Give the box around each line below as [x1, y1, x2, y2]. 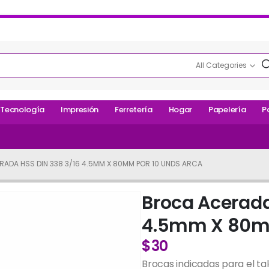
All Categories [195, 59, 247, 70]
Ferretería [115, 104, 153, 116]
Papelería [208, 104, 246, 116]
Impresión [60, 104, 98, 116]
